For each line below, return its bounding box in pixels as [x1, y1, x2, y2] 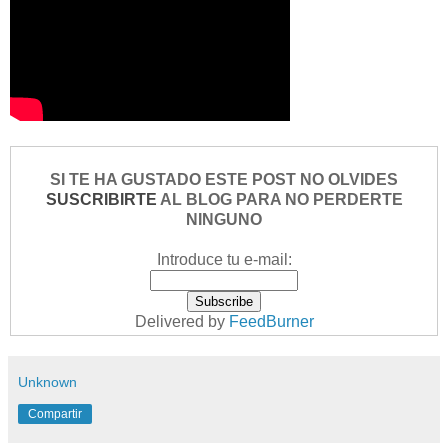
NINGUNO [186, 210, 262, 228]
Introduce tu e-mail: [156, 250, 292, 268]
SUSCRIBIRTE [45, 190, 157, 208]
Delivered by [134, 312, 229, 330]
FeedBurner [228, 312, 314, 330]
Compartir [28, 406, 82, 421]
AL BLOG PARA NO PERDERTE [156, 190, 403, 208]
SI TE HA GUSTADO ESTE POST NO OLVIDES [50, 170, 398, 188]
